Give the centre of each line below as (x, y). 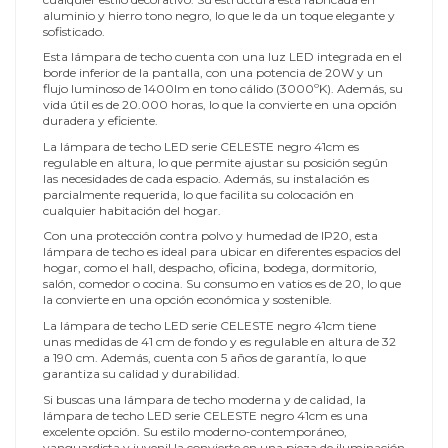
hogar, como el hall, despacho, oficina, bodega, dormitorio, (210, 268)
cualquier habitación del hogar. (132, 210)
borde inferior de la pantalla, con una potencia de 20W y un (213, 73)
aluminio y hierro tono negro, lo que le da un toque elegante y (219, 15)
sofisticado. (74, 31)
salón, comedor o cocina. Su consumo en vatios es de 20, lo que (222, 284)
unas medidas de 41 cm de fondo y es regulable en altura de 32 (219, 341)
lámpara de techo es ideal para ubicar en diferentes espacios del (222, 252)
